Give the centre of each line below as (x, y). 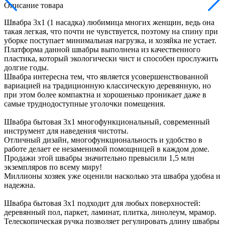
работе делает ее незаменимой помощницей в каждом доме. (107, 149)
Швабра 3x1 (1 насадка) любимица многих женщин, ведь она (109, 22)
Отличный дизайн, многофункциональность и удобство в (103, 140)
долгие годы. (26, 67)
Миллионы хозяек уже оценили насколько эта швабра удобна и (112, 176)
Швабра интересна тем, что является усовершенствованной (106, 76)
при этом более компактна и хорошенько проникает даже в (105, 94)
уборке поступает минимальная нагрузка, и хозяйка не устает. (110, 40)
